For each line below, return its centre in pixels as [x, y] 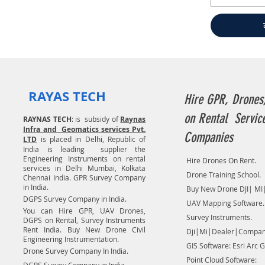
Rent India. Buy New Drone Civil [85, 230]
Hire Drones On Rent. [222, 160]
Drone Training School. [224, 174]
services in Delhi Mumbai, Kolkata [85, 168]
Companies [209, 138]
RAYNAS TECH [47, 119]
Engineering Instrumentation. [72, 239]
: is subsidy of [96, 119]
